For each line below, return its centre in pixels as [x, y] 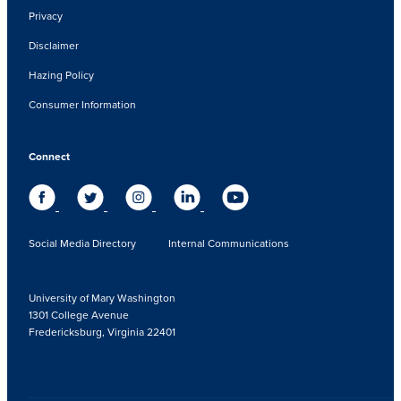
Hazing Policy [61, 75]
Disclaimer [54, 46]
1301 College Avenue [79, 315]
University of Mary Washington [102, 298]
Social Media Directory [82, 243]
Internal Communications [229, 243]
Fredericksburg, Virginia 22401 [102, 332]
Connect [49, 157]
